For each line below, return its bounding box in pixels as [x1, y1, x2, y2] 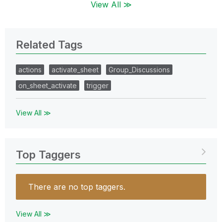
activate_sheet [52, 65, 99, 74]
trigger [87, 81, 109, 90]
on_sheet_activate [18, 81, 77, 90]
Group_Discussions [109, 65, 170, 74]
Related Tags [16, 38, 83, 51]
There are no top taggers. [28, 181, 125, 192]
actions [18, 65, 42, 74]
